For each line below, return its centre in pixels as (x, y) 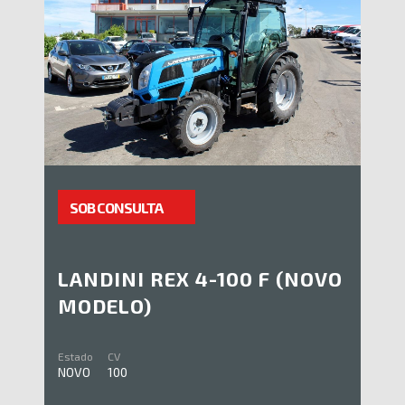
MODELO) (105, 305)
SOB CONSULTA (116, 207)
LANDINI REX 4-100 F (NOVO (200, 278)
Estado (75, 356)
